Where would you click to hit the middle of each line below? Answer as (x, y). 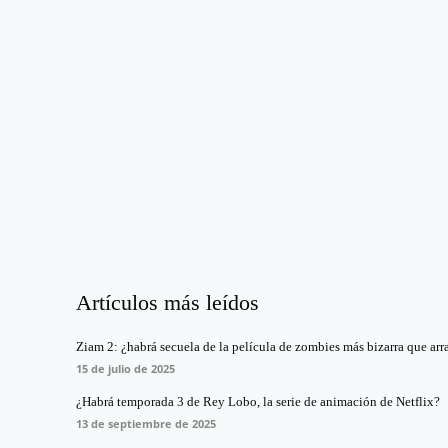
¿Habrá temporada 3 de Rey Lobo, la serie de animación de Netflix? (258, 402)
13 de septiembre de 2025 (146, 424)
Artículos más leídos (167, 303)
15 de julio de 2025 (125, 369)
